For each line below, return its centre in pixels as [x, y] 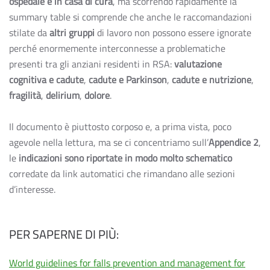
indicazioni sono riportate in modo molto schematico [125, 158]
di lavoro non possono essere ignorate [173, 33]
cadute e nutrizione [212, 80]
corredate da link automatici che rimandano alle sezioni [122, 174]
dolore [97, 95]
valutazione [198, 64]
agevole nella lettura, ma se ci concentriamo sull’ [109, 142]
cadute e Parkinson [128, 80]
